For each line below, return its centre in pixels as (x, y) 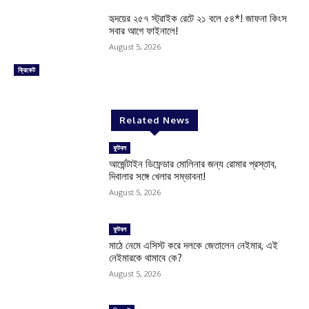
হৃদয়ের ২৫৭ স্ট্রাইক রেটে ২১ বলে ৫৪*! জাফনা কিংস (198, 19)
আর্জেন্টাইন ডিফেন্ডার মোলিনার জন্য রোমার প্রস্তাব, (193, 164)
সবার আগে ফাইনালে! (144, 31)
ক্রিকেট (27, 70)
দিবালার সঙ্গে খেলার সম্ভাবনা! (158, 177)
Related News (154, 120)
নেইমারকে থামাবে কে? (146, 258)
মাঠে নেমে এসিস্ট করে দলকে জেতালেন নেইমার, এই (194, 245)
